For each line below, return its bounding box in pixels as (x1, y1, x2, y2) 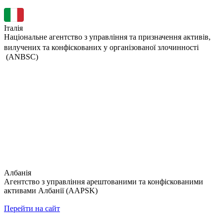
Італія (4, 23, 23, 32)
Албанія (4, 168, 31, 177)
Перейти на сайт (4, 204, 60, 213)
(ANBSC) (4, 52, 38, 61)
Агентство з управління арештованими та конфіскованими (4, 177, 203, 186)
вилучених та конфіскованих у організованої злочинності (4, 43, 206, 52)
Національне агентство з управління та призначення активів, (4, 32, 211, 41)
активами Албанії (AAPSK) (4, 186, 98, 195)
